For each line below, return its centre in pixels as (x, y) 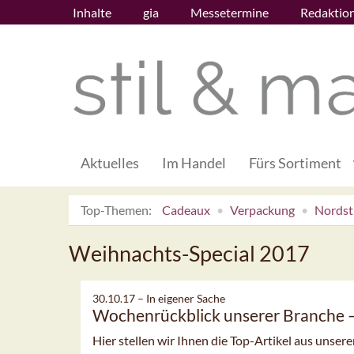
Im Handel (194, 163)
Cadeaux (186, 210)
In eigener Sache (186, 299)
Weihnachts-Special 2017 (189, 254)
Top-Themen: (116, 210)
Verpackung (262, 210)
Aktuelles (110, 163)
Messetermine (230, 12)
